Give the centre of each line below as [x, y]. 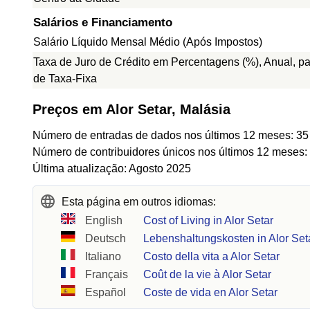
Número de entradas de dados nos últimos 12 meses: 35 [171, 135]
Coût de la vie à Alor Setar [208, 274]
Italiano [103, 256]
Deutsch [106, 238]
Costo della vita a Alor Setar [212, 256]
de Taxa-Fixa [65, 79]
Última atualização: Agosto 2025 [112, 168]
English [104, 220]
